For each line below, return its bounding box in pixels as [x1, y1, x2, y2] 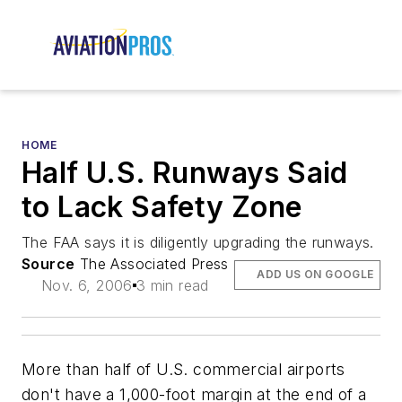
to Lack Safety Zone [22, 189, 302, 225]
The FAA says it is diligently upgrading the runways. [22, 233, 374, 252]
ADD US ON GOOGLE [257, 267, 374, 282]
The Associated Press [74, 255, 229, 274]
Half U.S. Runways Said [22, 155, 348, 191]
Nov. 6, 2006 [41, 276, 133, 295]
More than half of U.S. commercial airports [22, 360, 345, 380]
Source [22, 255, 75, 274]
